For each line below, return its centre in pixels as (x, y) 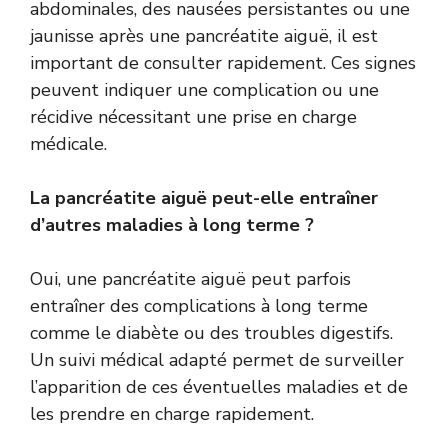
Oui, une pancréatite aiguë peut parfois (190, 278)
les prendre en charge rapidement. (172, 413)
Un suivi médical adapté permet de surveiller (217, 359)
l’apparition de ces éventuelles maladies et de (219, 386)
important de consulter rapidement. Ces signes (223, 62)
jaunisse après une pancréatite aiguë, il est (204, 35)
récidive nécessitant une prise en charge (193, 116)
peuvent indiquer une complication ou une (204, 89)
